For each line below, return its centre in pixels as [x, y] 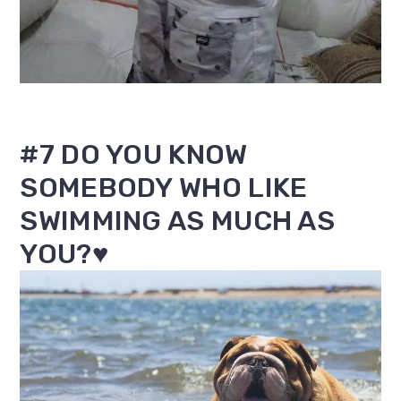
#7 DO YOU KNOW [134, 154]
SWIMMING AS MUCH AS [178, 220]
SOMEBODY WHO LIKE [164, 187]
